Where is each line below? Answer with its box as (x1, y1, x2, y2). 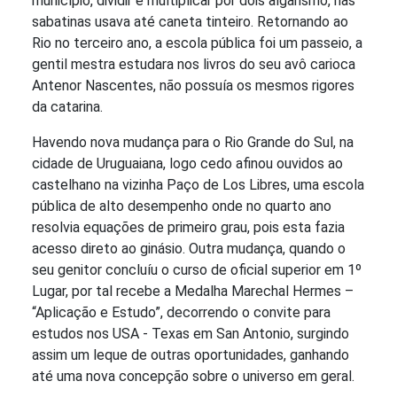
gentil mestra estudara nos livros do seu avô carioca (32, 56, 355, 74)
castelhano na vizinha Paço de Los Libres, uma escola (32, 176, 364, 194)
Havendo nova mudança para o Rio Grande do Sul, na (32, 134, 354, 152)
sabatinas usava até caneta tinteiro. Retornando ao (32, 13, 348, 31)
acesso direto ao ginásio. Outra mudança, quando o (32, 240, 346, 258)
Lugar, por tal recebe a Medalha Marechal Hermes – (32, 283, 354, 300)
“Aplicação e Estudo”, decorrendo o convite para (32, 304, 331, 322)
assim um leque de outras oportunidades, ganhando (32, 346, 349, 364)
